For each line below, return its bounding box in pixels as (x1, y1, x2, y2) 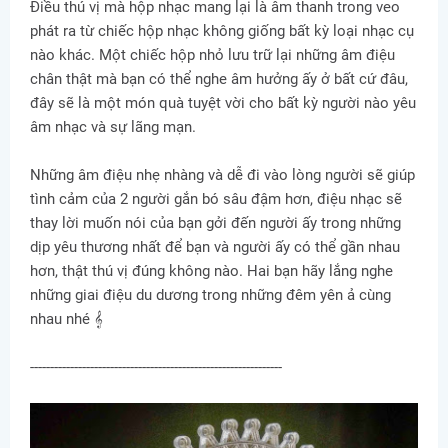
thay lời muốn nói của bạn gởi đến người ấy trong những (30, 214, 401, 232)
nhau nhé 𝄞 (30, 310, 103, 328)
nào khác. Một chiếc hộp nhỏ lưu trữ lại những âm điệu (30, 46, 395, 64)
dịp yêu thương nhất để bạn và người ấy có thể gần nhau (30, 238, 400, 256)
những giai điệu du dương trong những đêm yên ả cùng (30, 286, 391, 304)
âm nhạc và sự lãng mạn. (30, 118, 196, 136)
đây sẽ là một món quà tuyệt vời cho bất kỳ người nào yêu (30, 94, 416, 112)
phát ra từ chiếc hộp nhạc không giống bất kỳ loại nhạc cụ (30, 22, 414, 40)
